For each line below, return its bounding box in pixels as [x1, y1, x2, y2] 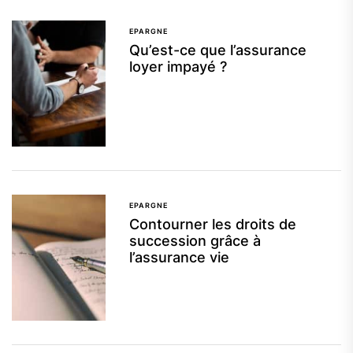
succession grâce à [129, 232, 262, 250]
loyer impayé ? [129, 58, 228, 76]
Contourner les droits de [129, 216, 297, 233]
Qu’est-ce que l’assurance [129, 42, 307, 59]
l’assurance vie [129, 249, 230, 266]
